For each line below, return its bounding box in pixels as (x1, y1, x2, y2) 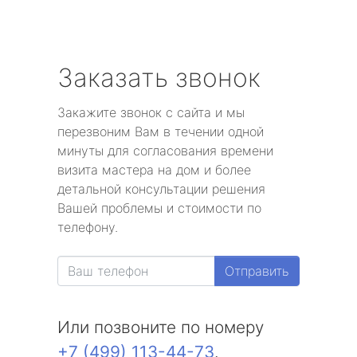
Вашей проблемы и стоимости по (57, 200, 261, 217)
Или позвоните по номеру (57, 317, 264, 338)
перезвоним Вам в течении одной (57, 124, 264, 140)
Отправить (225, 263, 289, 280)
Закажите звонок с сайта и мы (57, 104, 245, 121)
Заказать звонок (57, 62, 261, 94)
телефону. (57, 219, 118, 236)
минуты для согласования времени (57, 143, 273, 159)
